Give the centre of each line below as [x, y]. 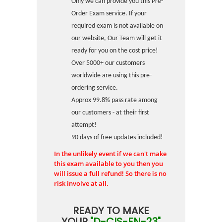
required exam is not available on [117, 26]
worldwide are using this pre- [111, 76]
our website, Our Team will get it [117, 38]
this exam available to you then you [109, 164]
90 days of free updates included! [117, 138]
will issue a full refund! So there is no [110, 173]
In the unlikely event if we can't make [110, 154]
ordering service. [95, 88]
